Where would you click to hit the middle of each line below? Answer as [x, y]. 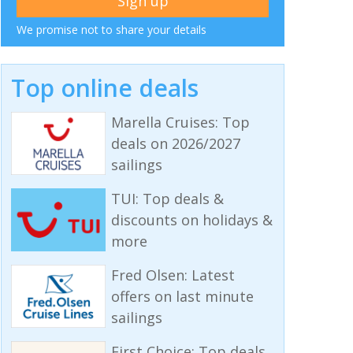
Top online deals [105, 87]
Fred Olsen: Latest [173, 275]
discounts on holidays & [191, 219]
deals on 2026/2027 [175, 143]
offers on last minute [182, 296]
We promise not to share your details [111, 30]
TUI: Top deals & [167, 198]
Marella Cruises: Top [180, 122]
